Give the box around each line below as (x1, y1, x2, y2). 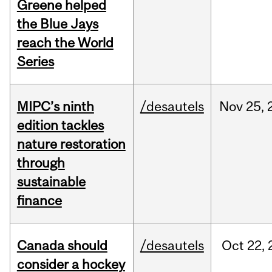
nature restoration (16, 136, 126, 152)
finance (16, 192, 62, 209)
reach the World (16, 35, 114, 51)
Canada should (16, 237, 107, 254)
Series (16, 53, 54, 70)
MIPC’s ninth (16, 98, 94, 115)
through (16, 155, 65, 171)
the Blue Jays (16, 16, 98, 32)
